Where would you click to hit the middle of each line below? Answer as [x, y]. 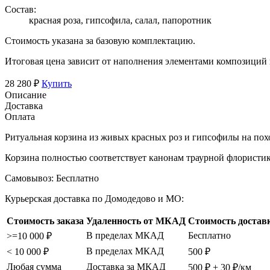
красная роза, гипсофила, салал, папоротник [120, 20]
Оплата [20, 116]
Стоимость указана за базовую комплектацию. [100, 40]
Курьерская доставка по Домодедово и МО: [94, 198]
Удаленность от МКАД [136, 221]
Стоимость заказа [45, 221]
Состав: [20, 9]
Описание [26, 95]
